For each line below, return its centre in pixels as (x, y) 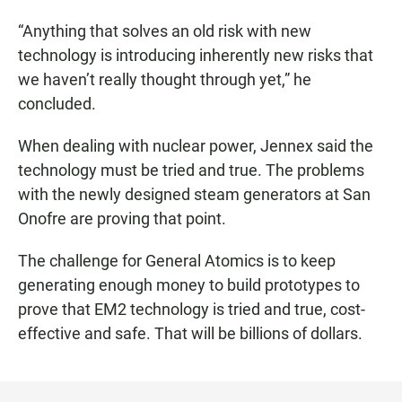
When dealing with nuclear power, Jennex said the (196, 145)
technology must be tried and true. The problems (191, 170)
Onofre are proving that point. (122, 218)
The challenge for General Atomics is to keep (177, 260)
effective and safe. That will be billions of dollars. (190, 333)
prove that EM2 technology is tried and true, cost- (192, 309)
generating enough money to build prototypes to (189, 284)
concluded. (57, 103)
